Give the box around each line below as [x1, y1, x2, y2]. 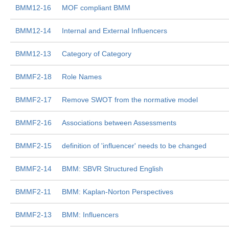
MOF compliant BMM [62, 4, 130, 12]
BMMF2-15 [15, 142, 52, 150]
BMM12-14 [15, 27, 51, 35]
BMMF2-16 [15, 119, 52, 127]
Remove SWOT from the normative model [62, 96, 198, 104]
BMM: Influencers [62, 211, 119, 219]
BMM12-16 [15, 4, 51, 12]
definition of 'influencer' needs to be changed [62, 142, 207, 150]
